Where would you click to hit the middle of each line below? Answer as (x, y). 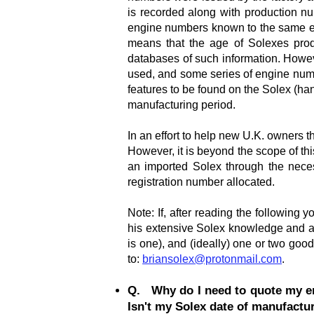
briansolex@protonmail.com (212, 259)
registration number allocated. (201, 182)
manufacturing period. (182, 105)
